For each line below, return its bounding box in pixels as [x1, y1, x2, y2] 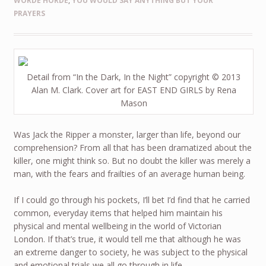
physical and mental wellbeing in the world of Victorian [13, 220, 221, 232]
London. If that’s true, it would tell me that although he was [13, 233, 241, 245]
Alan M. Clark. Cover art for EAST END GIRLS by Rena [31, 84, 236, 96]
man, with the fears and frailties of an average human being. [13, 167, 245, 179]
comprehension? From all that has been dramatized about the [13, 141, 252, 153]
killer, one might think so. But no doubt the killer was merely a [13, 154, 251, 166]
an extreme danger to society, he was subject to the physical [13, 246, 248, 258]
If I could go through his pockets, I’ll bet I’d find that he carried [13, 194, 250, 206]
